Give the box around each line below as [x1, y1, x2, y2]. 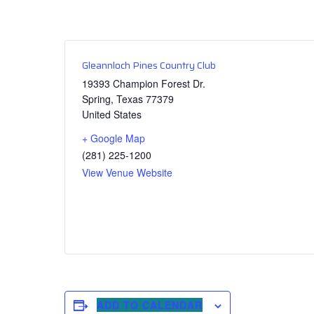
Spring [82, 92, 111, 106]
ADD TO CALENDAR [97, 298, 203, 312]
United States [82, 107, 142, 121]
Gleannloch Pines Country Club [82, 57, 216, 73]
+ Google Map [82, 131, 145, 145]
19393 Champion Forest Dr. [82, 76, 205, 90]
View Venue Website [82, 165, 172, 179]
